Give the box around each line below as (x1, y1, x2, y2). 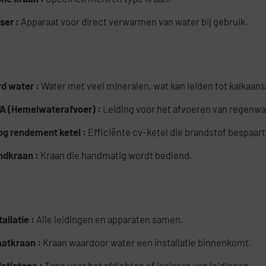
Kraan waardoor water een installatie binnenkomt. (43, 236, 252, 249)
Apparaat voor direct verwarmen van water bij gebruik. (21, 15, 249, 28)
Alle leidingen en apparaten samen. (36, 213, 184, 226)
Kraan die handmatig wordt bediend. (40, 149, 193, 161)
